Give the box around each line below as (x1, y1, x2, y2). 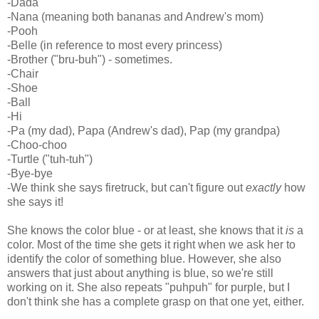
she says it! (7, 196, 63, 209)
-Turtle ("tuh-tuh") (7, 153, 93, 166)
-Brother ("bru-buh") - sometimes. (7, 53, 172, 66)
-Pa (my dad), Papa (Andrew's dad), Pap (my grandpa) (7, 125, 280, 137)
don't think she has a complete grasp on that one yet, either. (7, 296, 304, 308)
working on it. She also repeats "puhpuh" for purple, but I (7, 281, 290, 294)
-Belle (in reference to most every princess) (7, 39, 222, 52)
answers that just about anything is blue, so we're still (7, 267, 273, 280)
